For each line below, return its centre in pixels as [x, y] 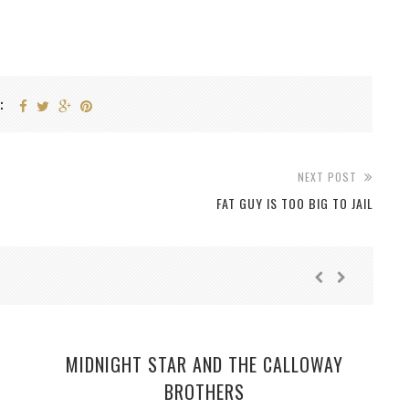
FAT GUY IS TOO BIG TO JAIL [294, 204]
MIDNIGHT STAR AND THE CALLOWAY [204, 365]
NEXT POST [327, 177]
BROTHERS [204, 392]
